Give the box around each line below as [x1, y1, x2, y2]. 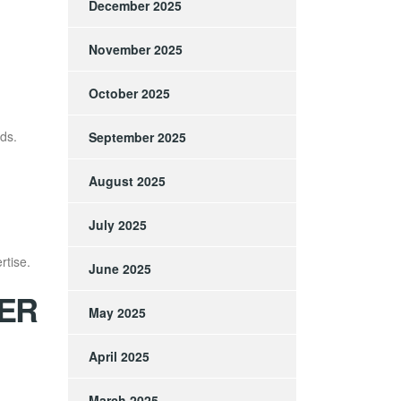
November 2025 [89, 40, 183, 59]
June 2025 [89, 260, 151, 278]
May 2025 [89, 303, 146, 322]
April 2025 [89, 347, 149, 366]
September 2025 [89, 128, 186, 147]
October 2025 [89, 84, 170, 103]
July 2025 [89, 216, 147, 235]
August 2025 [89, 172, 166, 191]
